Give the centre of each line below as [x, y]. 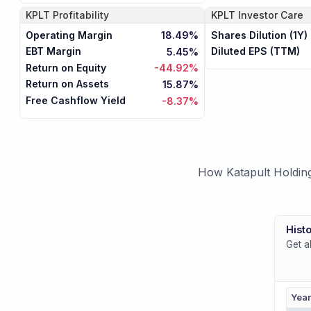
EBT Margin [54, 51]
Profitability [81, 15]
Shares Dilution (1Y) [259, 35]
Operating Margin [69, 35]
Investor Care [270, 15]
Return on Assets [68, 84]
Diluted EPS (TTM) [255, 51]
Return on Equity [66, 67]
